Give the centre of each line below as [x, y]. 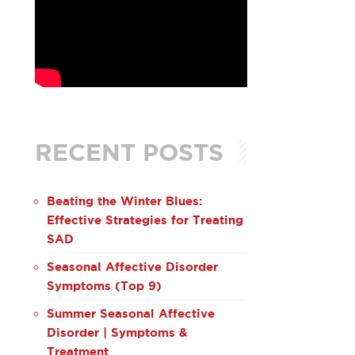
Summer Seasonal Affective [130, 313]
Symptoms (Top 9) [104, 285]
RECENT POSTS [129, 152]
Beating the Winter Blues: [124, 200]
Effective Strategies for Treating [145, 219]
